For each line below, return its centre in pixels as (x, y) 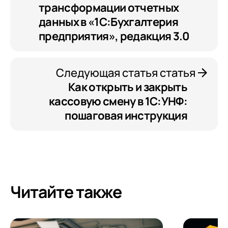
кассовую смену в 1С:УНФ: (118, 102)
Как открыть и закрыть (127, 87)
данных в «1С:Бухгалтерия (109, 22)
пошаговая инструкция (126, 116)
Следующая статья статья (126, 73)
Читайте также (66, 192)
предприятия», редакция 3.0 (114, 36)
